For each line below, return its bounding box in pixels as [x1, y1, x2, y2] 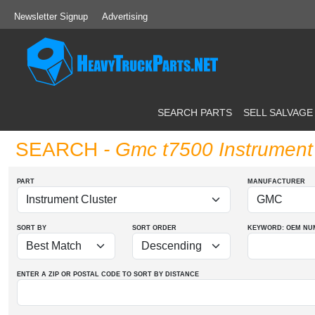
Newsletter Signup [14, 11, 88, 22]
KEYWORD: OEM [247, 224, 301, 231]
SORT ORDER [132, 224, 176, 231]
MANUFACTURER [247, 178, 305, 185]
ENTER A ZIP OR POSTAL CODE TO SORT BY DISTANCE [17, 271, 199, 278]
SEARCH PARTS [157, 106, 232, 118]
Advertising [102, 11, 148, 22]
